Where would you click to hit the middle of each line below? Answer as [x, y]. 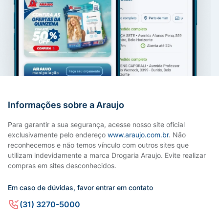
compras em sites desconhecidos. [62, 166]
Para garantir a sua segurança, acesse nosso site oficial [96, 125]
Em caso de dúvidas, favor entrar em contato [80, 188]
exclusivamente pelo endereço [58, 135]
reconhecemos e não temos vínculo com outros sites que [98, 145]
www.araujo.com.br [138, 135]
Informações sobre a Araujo [66, 105]
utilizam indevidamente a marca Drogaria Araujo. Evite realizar [107, 155]
